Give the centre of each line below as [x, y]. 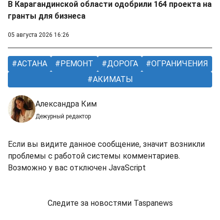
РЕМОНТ [76, 64]
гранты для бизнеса [47, 16]
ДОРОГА [121, 64]
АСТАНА [31, 64]
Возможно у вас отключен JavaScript [77, 168]
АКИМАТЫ [112, 80]
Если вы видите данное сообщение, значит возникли [106, 144]
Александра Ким [66, 104]
